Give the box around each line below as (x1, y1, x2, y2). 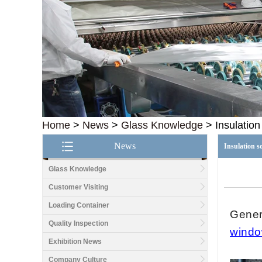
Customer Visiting (49, 183, 108, 191)
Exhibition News (49, 237, 102, 246)
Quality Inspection (49, 219, 108, 227)
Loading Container (49, 201, 109, 209)
